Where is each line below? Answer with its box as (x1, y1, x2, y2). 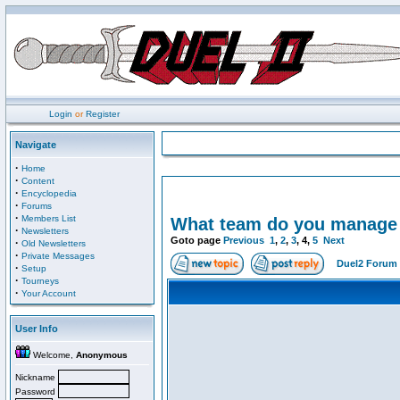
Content (21, 176, 54, 186)
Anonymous (76, 350, 128, 360)
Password (15, 387, 58, 396)
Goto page (171, 235, 223, 246)
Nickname (15, 372, 58, 382)
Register (86, 109, 120, 119)
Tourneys (21, 276, 59, 286)
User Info (15, 323, 58, 334)
